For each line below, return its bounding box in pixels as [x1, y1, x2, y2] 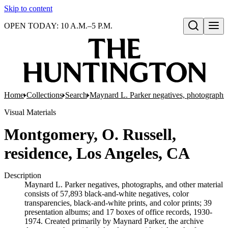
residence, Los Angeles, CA [4, 144, 190, 162]
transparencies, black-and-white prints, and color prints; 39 [24, 198, 212, 207]
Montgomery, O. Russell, [4, 125, 176, 144]
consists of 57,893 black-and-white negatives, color [24, 189, 189, 198]
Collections [26, 91, 63, 99]
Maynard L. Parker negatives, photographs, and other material [24, 180, 223, 189]
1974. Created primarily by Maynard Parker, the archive [24, 217, 204, 225]
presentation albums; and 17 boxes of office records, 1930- [24, 208, 212, 216]
